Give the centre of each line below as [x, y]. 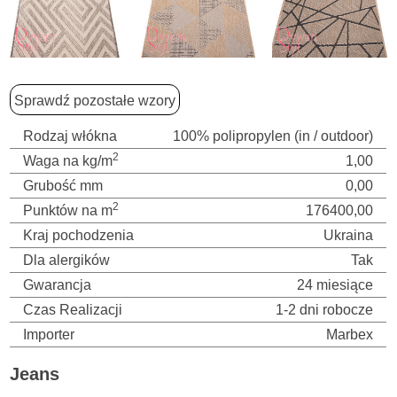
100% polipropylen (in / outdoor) [273, 136]
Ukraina [349, 235]
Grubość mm [63, 185]
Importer [49, 334]
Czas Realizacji [73, 309]
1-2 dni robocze [325, 309]
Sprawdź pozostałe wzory [94, 100]
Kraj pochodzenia [79, 235]
